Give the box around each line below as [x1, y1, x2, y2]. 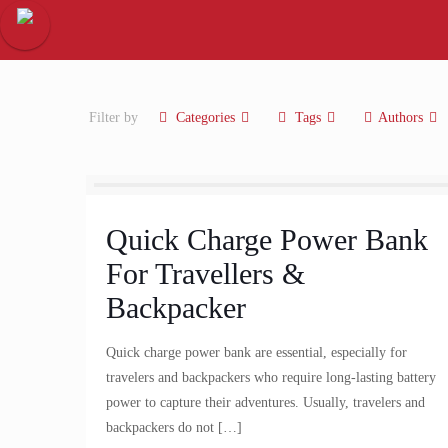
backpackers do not [106, 420, 215, 435]
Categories [175, 110, 235, 125]
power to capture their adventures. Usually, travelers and [106, 395, 426, 410]
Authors [378, 110, 424, 125]
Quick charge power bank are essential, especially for [106, 345, 408, 360]
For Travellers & [106, 257, 306, 290]
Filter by [89, 110, 139, 125]
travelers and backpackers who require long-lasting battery [106, 370, 437, 385]
